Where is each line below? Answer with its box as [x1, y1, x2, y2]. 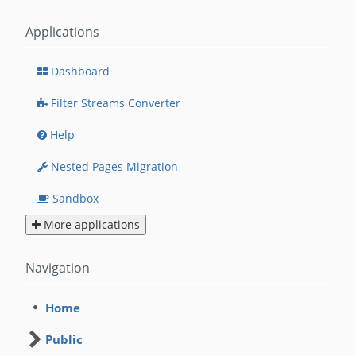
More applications [44, 217, 140, 232]
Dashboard [51, 64, 110, 79]
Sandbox [52, 191, 99, 206]
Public [45, 331, 83, 347]
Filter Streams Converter [51, 95, 180, 110]
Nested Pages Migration [51, 159, 178, 174]
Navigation [25, 259, 90, 277]
